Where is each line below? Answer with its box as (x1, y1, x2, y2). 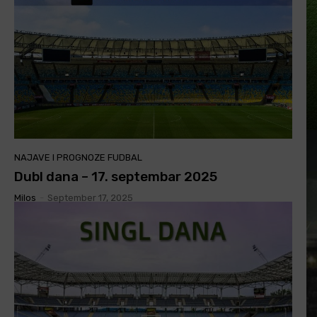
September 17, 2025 (47, 192, 133, 204)
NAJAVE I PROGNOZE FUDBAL (14, 152, 142, 163)
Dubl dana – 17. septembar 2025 (14, 168, 217, 185)
